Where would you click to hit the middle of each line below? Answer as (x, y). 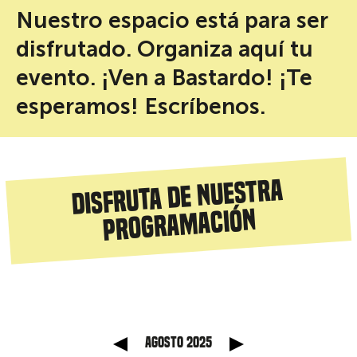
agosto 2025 (178, 342)
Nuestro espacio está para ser (172, 20)
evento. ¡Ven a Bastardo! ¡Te (164, 77)
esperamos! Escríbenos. (141, 106)
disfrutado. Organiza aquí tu (165, 49)
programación (179, 224)
